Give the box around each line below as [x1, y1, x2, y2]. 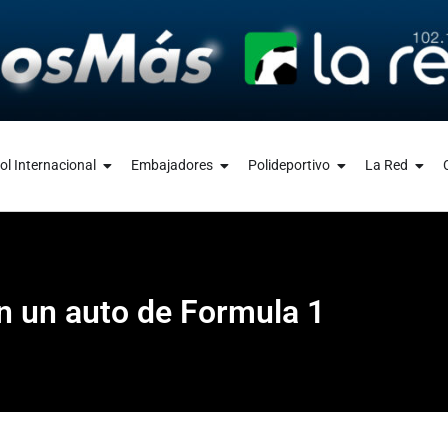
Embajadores [130, 157, 213, 174]
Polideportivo [247, 157, 330, 174]
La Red [364, 157, 408, 174]
